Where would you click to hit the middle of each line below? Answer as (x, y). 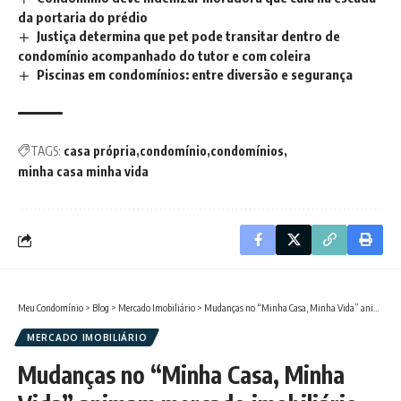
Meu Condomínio (51, 307)
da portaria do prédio (83, 17)
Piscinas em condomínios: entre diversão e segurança (195, 75)
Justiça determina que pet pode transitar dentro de (189, 36)
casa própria (100, 151)
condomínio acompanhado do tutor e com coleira (164, 56)
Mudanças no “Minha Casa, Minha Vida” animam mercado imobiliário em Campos (289, 307)
